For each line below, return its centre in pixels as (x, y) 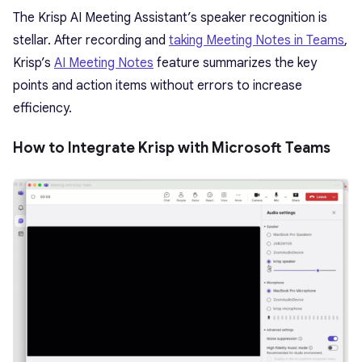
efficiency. (42, 109)
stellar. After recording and (91, 41)
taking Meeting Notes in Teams (257, 41)
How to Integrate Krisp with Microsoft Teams (172, 148)
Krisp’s (34, 63)
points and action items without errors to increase (158, 86)
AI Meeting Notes (104, 63)
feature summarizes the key (235, 63)
